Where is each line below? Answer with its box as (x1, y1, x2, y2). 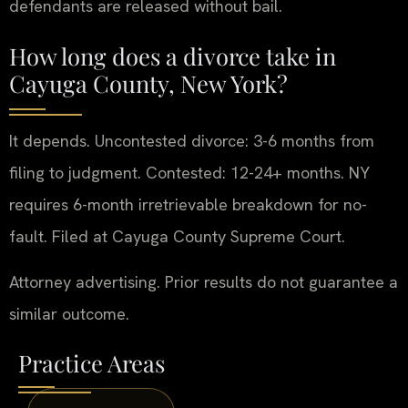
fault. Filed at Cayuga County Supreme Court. (9, 226, 345, 248)
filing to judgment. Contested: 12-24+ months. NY (9, 162, 370, 184)
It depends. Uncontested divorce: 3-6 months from (9, 130, 374, 152)
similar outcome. (9, 302, 129, 324)
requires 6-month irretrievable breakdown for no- (9, 194, 367, 216)
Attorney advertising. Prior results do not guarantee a (9, 270, 398, 292)
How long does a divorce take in (9, 40, 336, 72)
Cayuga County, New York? (9, 67, 288, 99)
